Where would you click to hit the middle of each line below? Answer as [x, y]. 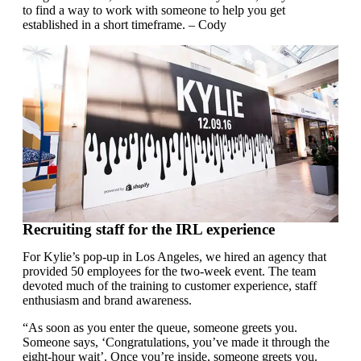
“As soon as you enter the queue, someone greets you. [160, 328]
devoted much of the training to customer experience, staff [170, 286]
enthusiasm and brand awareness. [107, 301]
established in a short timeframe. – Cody [124, 24]
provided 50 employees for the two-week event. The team [169, 272]
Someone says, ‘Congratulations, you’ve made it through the [176, 342]
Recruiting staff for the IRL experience [149, 230]
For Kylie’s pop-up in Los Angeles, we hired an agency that [174, 257]
